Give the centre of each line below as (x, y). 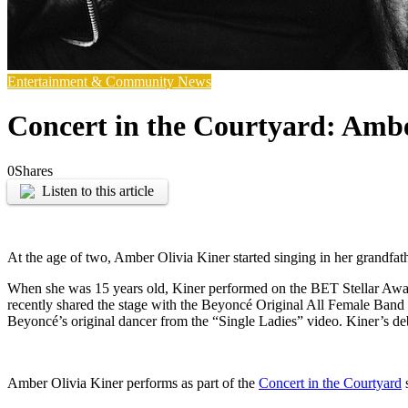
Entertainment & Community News (109, 81)
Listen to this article (98, 191)
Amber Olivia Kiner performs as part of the (133, 383)
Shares (34, 170)
